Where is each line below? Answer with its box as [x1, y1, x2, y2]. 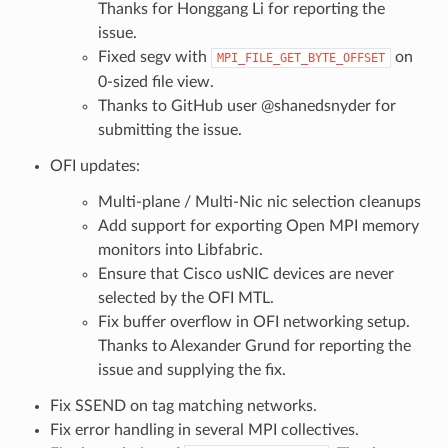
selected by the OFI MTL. [97, 289, 274, 306]
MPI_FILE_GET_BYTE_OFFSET [216, 50, 385, 65]
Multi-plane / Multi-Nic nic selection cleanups [97, 193, 421, 210]
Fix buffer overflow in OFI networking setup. [97, 313, 410, 330]
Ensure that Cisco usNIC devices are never [97, 265, 394, 282]
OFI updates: [49, 157, 140, 174]
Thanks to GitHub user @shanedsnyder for [97, 97, 396, 114]
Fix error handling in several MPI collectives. [49, 421, 359, 438]
